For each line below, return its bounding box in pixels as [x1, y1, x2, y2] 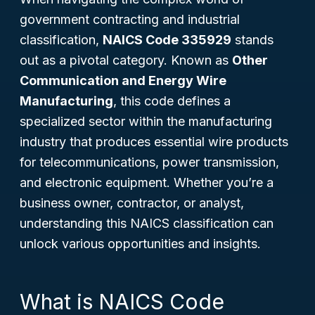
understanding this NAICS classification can [20, 216, 274, 231]
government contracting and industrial [20, 12, 240, 27]
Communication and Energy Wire [20, 73, 226, 88]
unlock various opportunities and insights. [20, 236, 261, 251]
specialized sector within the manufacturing [20, 114, 272, 129]
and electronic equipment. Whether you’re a [20, 175, 274, 190]
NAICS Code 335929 [103, 32, 231, 47]
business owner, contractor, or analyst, [20, 195, 244, 210]
